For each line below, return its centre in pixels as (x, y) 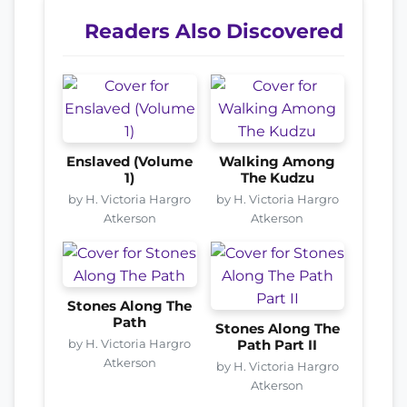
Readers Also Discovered (214, 30)
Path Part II (278, 345)
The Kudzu (277, 178)
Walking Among (278, 161)
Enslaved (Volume (130, 161)
